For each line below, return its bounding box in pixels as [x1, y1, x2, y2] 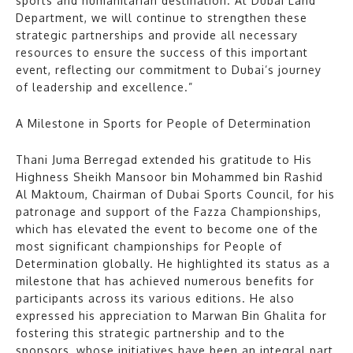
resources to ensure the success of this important [16, 46, 308, 60]
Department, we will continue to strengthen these [16, 11, 307, 25]
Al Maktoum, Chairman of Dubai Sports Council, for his [16, 188, 335, 202]
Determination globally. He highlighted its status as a [16, 257, 330, 271]
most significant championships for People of [16, 240, 282, 254]
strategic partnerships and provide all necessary [16, 28, 298, 43]
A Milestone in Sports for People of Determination [16, 117, 311, 131]
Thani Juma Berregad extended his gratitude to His [16, 153, 312, 167]
